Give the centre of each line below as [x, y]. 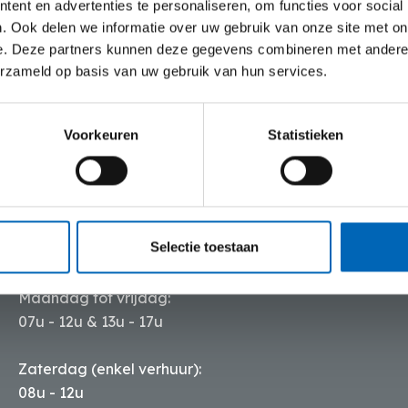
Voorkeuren [101, 135]
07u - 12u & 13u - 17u [91, 321]
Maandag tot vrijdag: [95, 298]
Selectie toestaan [204, 247]
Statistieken [306, 135]
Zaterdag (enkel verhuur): [110, 369]
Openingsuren [82, 219]
